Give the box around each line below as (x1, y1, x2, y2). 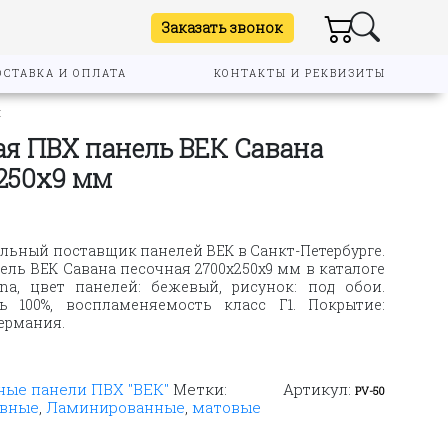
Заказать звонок (162, 17, 283, 37)
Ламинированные (46, 396, 186, 417)
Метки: (173, 378, 228, 399)
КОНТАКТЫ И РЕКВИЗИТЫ (213, 67, 386, 80)
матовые (192, 396, 262, 417)
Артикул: (283, 378, 355, 399)
